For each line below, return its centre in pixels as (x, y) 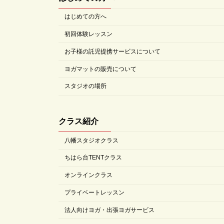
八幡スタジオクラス (91, 140)
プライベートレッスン (94, 192)
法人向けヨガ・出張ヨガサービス (109, 210)
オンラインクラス (88, 175)
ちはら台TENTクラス (93, 158)
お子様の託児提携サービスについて (112, 51)
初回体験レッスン (88, 34)
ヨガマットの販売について (100, 69)
